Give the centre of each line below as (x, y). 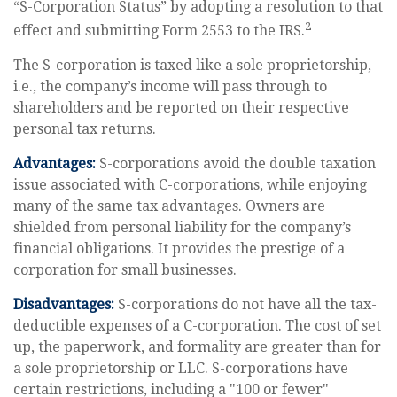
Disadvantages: (64, 305)
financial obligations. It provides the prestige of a (179, 249)
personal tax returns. (85, 129)
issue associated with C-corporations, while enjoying (190, 185)
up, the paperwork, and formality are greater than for (197, 347)
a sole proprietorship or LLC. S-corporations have (181, 369)
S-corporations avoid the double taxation (236, 164)
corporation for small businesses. (125, 270)
